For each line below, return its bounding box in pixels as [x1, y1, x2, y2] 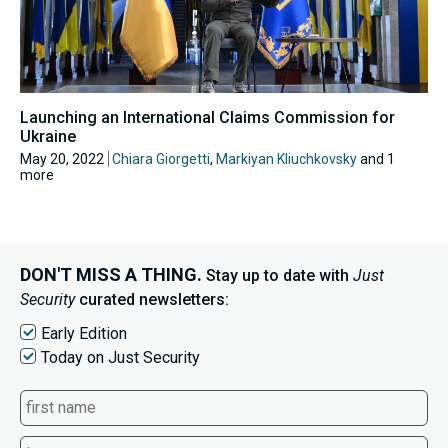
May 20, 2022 [20, 150, 104, 167]
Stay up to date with [202, 265, 353, 285]
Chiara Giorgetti [112, 150, 210, 167]
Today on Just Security [41, 347, 200, 367]
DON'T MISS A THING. [20, 263, 202, 285]
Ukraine [20, 126, 76, 146]
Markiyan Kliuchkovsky [216, 150, 357, 167]
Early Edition [41, 323, 127, 343]
